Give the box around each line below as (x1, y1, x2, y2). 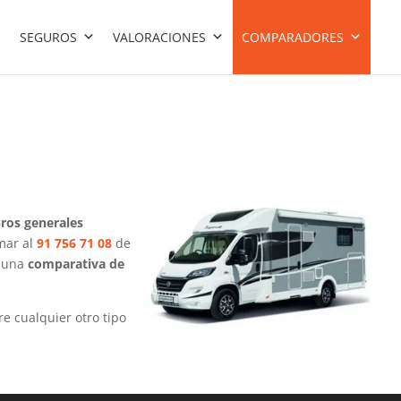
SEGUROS (20, 29, 78, 46)
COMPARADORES (242, 29, 345, 46)
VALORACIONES (113, 29, 207, 46)
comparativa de (27, 255, 124, 272)
